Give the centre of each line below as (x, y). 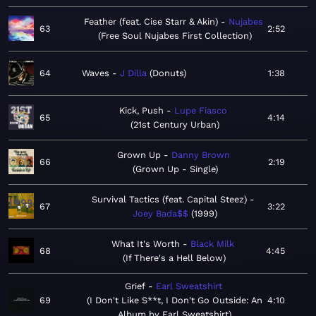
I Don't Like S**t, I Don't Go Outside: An (176, 300)
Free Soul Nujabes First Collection (175, 36)
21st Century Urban (175, 125)
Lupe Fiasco (201, 111)
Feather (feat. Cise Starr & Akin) (151, 22)
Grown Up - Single (175, 169)
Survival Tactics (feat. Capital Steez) (169, 200)
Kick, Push (141, 111)
